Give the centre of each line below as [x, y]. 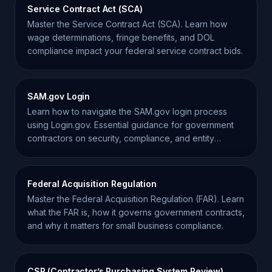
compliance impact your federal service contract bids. [135, 51]
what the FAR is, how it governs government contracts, [136, 212]
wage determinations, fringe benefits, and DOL [121, 37]
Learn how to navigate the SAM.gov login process [127, 111]
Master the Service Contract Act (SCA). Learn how [127, 24]
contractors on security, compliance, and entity [121, 138]
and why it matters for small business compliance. [125, 226]
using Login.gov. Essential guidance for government [131, 125]
